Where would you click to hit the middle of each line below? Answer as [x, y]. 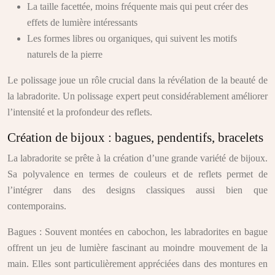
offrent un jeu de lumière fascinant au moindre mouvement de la [137, 248]
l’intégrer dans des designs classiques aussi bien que [137, 190]
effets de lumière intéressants [82, 22]
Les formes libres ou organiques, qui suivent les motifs [132, 38]
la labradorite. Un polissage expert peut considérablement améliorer [137, 96]
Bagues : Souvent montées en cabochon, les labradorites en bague [137, 232]
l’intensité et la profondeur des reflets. [80, 112]
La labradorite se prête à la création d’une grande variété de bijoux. [137, 158]
